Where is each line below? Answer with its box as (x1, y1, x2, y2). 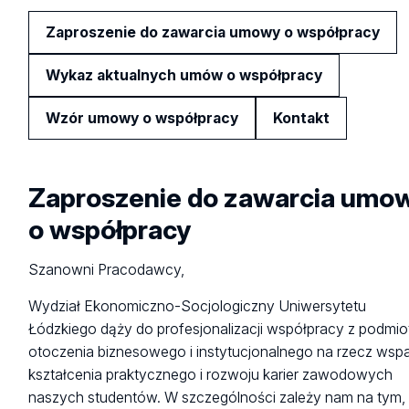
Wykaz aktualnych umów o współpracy (46, 66, 323, 84)
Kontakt (273, 109, 330, 127)
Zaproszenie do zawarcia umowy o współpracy (46, 23, 381, 41)
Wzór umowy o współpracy (46, 109, 239, 127)
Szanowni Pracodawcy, (28, 261, 189, 279)
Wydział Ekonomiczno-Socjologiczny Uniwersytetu (28, 297, 367, 315)
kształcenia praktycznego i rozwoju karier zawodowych (28, 365, 393, 383)
